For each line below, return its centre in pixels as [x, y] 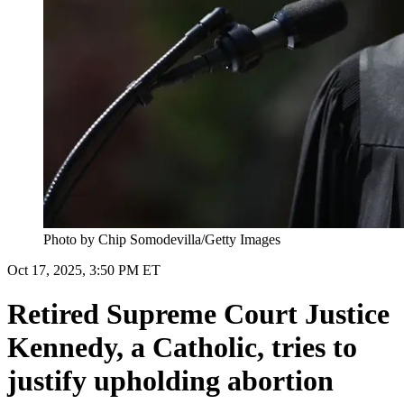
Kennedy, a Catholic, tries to [182, 348]
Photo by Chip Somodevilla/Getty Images [162, 239]
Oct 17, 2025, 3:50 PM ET [84, 270]
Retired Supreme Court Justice [198, 314]
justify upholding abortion [170, 381]
